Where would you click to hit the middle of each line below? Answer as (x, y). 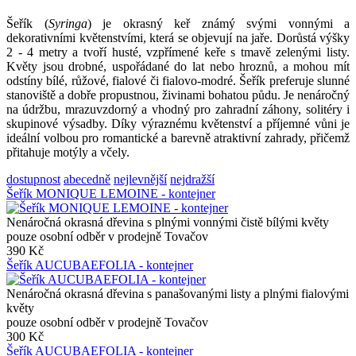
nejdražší (192, 179)
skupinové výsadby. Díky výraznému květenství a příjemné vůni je (178, 123)
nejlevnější (140, 179)
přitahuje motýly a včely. (68, 152)
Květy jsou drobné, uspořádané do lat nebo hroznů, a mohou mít (178, 66)
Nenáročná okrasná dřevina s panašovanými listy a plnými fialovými (178, 293)
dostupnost (33, 179)
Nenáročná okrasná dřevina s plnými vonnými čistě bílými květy (168, 222)
